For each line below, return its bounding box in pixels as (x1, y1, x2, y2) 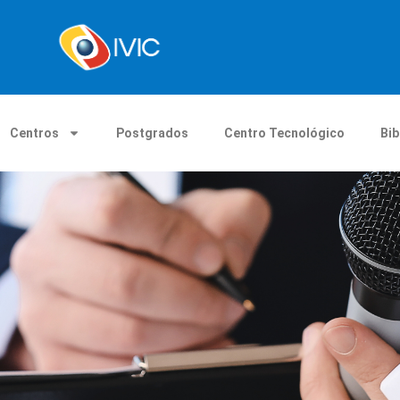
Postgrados (116, 125, 188, 140)
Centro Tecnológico (224, 125, 345, 140)
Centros (10, 125, 59, 140)
